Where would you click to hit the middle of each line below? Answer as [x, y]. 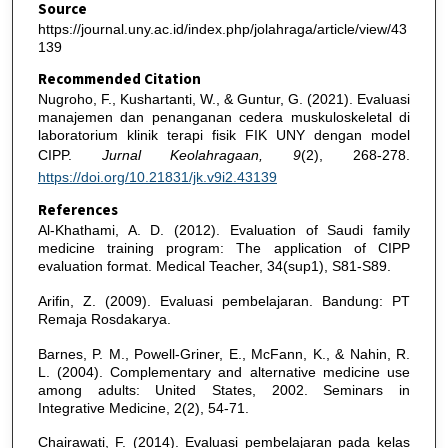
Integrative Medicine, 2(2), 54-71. [143, 407]
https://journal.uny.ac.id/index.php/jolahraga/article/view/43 [222, 29]
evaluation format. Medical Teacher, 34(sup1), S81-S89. [214, 266]
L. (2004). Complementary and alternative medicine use [223, 371]
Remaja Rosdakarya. [104, 318]
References [77, 211]
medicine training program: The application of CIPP [223, 248]
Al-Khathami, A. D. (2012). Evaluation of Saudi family [223, 230]
